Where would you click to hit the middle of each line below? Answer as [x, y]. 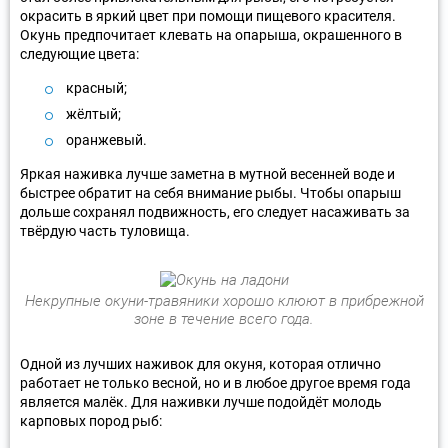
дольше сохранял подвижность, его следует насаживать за [215, 211]
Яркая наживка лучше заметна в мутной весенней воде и [207, 173]
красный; [96, 87]
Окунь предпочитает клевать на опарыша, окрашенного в [211, 34]
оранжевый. [106, 139]
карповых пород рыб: [91, 420]
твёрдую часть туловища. [105, 230]
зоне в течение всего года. [224, 318]
